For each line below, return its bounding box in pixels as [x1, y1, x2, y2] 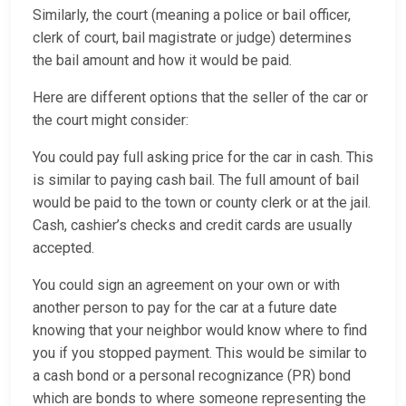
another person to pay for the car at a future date [33, 299, 337, 317]
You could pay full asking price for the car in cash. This [33, 149, 373, 167]
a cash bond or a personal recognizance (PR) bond [33, 367, 351, 385]
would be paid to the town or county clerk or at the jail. [33, 194, 371, 212]
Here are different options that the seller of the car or [33, 89, 368, 107]
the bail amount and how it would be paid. [33, 52, 292, 70]
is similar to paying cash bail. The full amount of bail [33, 171, 359, 189]
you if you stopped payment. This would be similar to [33, 344, 367, 362]
